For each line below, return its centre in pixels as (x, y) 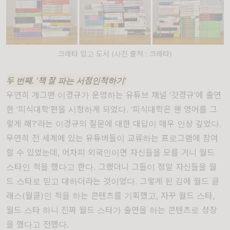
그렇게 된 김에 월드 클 (179, 181)
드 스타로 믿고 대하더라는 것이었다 (71, 181)
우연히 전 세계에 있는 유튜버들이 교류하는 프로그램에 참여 (112, 138)
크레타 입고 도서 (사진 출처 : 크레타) (115, 53)
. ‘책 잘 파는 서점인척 (70, 80)
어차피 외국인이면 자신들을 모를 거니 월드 (138, 152)
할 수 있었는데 (32, 152)
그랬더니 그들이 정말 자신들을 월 (157, 167)
